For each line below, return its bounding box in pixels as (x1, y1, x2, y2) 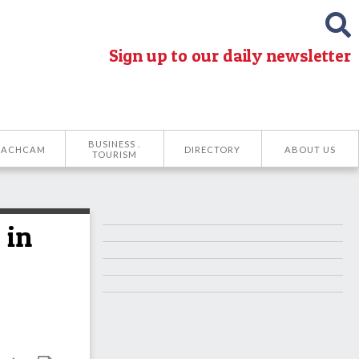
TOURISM (91, 149, 137, 159)
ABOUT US (284, 143, 336, 155)
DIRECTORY (184, 143, 241, 155)
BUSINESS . (88, 139, 141, 149)
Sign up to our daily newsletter (109, 45, 351, 66)
